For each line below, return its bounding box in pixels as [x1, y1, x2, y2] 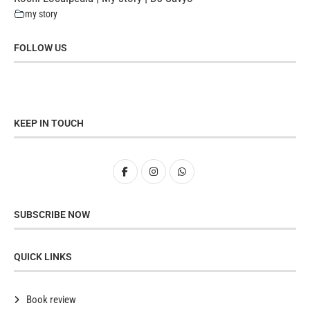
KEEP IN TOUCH [14, 117, 84, 129]
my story [25, 8, 57, 19]
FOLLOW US [14, 42, 67, 53]
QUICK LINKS [14, 250, 72, 262]
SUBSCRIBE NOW [14, 208, 90, 220]
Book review [26, 293, 76, 306]
